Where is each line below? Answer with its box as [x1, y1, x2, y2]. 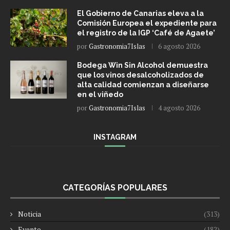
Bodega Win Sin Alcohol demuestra [77, 61, 208, 70]
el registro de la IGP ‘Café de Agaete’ [77, 29, 215, 37]
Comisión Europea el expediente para [77, 19, 217, 28]
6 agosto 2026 [158, 42, 200, 51]
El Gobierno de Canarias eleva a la [77, 9, 204, 18]
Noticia [18, 209, 41, 219]
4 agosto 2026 [158, 103, 200, 113]
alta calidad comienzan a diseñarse [77, 81, 209, 89]
